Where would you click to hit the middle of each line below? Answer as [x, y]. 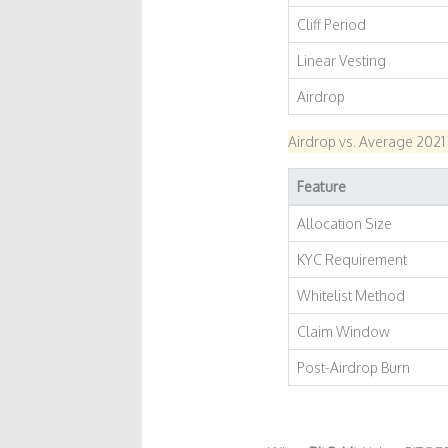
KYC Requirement [351, 259]
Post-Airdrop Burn [353, 367]
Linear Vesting [341, 60]
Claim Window [343, 331]
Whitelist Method [350, 295]
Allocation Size [344, 223]
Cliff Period [331, 24]
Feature [321, 186]
